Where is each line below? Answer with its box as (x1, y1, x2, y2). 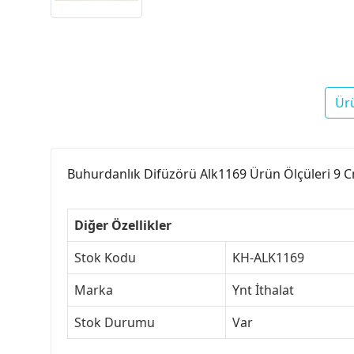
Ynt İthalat (232, 281, 294, 299)
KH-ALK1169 (232, 249, 304, 267)
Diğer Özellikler (74, 217, 171, 235)
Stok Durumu (74, 314, 155, 332)
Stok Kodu (74, 249, 136, 267)
